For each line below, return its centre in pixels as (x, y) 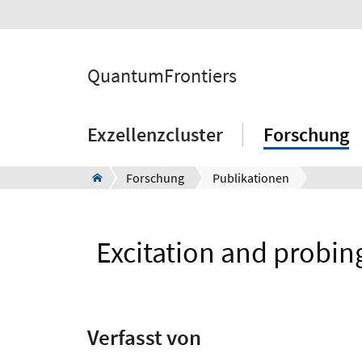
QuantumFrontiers (162, 76)
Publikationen (251, 178)
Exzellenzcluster (155, 135)
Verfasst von (144, 337)
